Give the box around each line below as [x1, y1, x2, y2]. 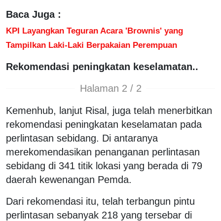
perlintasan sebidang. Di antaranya [6, 132, 158, 144]
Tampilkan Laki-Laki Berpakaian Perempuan [6, 39, 177, 50]
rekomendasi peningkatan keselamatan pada [6, 118, 202, 130]
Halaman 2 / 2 [79, 83, 142, 94]
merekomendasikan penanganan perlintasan [6, 146, 200, 157]
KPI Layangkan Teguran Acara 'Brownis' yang [6, 25, 183, 36]
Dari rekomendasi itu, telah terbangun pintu [6, 195, 195, 207]
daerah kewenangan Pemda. [6, 174, 132, 185]
